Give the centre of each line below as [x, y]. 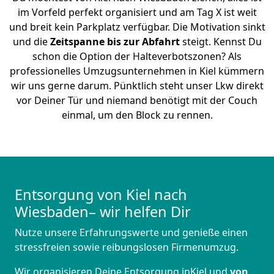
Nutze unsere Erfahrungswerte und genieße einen [131, 233]
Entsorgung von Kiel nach [101, 195]
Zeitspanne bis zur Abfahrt [115, 42]
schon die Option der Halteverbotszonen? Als [137, 57]
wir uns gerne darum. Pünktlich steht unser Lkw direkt [137, 86]
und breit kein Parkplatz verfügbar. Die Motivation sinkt [137, 27]
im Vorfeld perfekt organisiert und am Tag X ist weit [137, 13]
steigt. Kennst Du [220, 42]
